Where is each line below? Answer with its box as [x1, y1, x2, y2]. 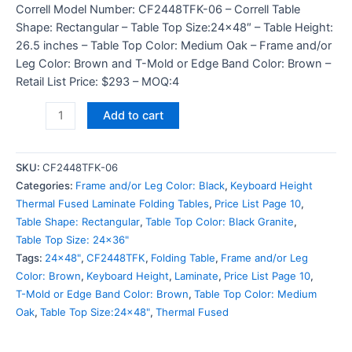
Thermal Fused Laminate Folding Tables [16, 196, 209, 210]
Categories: [16, 178, 75, 192]
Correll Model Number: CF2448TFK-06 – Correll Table [16, 2, 300, 16]
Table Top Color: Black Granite [145, 214, 294, 228]
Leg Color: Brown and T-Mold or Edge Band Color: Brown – [16, 56, 331, 71]
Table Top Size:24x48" [40, 305, 150, 318]
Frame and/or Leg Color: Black [75, 178, 225, 192]
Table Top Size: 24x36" [16, 233, 129, 246]
